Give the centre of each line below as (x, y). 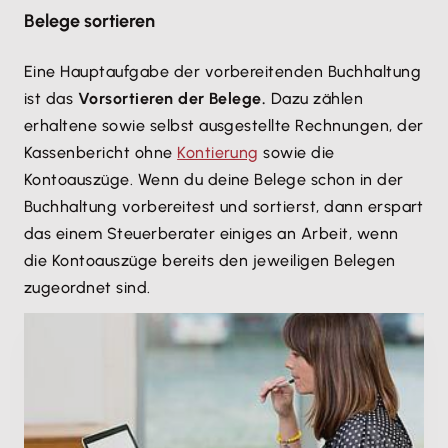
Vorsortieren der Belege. (172, 98)
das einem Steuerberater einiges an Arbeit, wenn (211, 233)
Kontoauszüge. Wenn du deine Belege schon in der (214, 179)
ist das (51, 98)
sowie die (296, 152)
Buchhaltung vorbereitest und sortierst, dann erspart (224, 206)
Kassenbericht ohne (101, 152)
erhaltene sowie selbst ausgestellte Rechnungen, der (224, 125)
